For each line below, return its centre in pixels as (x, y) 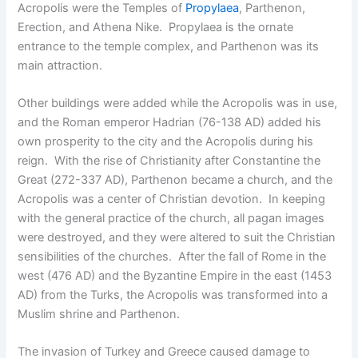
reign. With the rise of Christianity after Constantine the (169, 161)
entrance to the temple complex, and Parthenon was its (169, 46)
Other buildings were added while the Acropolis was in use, (178, 103)
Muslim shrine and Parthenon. (99, 314)
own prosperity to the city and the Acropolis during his (166, 142)
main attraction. (62, 65)
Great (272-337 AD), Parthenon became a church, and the (175, 180)
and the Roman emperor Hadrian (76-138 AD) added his (170, 123)
